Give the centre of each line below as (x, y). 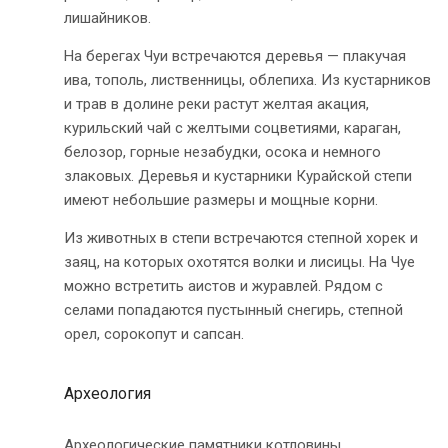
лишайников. (107, 17)
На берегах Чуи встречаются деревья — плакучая (235, 55)
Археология (107, 393)
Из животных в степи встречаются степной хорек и (241, 237)
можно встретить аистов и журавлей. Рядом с (223, 285)
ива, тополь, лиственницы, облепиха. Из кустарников (247, 79)
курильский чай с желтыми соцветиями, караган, (232, 127)
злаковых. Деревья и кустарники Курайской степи (238, 175)
